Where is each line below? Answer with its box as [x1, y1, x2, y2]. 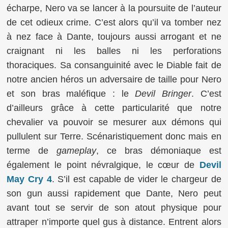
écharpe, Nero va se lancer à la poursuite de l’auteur [7, 3, 221, 13]
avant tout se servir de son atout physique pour [7, 202, 221, 213]
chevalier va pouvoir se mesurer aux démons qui [7, 117, 221, 127]
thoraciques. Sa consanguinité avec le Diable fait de [7, 60, 221, 70]
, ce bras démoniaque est [96, 145, 221, 156]
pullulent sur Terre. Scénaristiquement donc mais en [7, 131, 221, 141]
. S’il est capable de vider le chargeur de [51, 174, 221, 184]
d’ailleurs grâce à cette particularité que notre [7, 102, 221, 113]
